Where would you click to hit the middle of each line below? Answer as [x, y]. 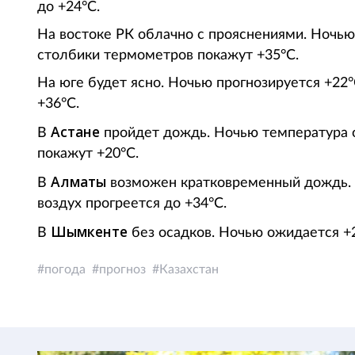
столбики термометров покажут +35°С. [168, 55]
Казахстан [189, 269]
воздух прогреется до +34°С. [132, 204]
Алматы [78, 181]
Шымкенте [89, 231]
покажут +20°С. [88, 154]
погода [65, 269]
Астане [77, 132]
